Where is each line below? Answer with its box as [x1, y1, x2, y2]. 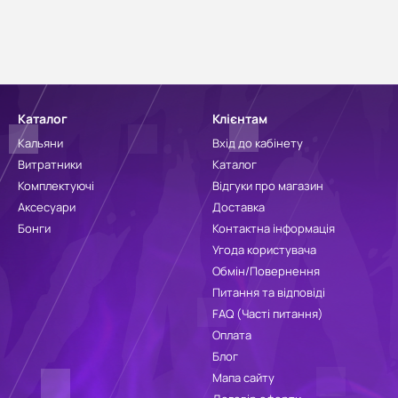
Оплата [212, 327, 251, 343]
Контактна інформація [212, 220, 335, 236]
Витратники [18, 156, 82, 172]
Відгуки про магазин [212, 178, 323, 194]
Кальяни [18, 135, 63, 151]
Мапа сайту [212, 370, 275, 386]
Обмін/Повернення [212, 263, 320, 279]
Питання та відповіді [212, 284, 325, 300]
